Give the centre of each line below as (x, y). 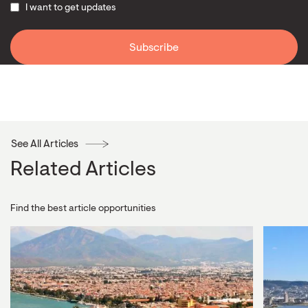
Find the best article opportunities (83, 209)
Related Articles (83, 170)
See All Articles (45, 144)
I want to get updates (71, 8)
